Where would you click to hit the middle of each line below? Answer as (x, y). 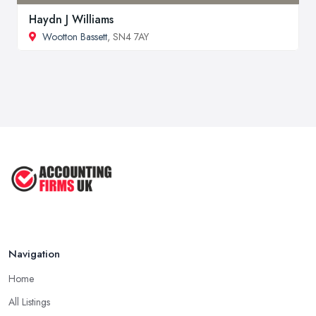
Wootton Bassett (75, 36)
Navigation (34, 254)
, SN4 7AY (128, 36)
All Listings (29, 302)
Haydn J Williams (71, 19)
